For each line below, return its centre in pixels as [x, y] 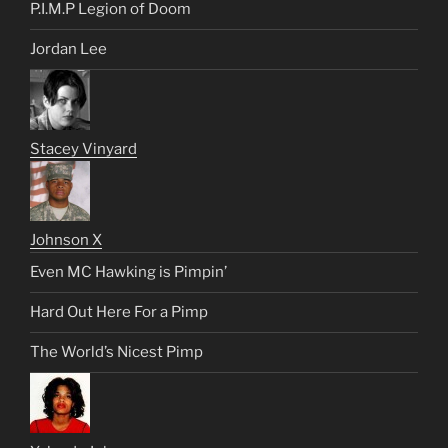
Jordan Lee [68, 49]
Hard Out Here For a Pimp [119, 312]
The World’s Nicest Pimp [116, 352]
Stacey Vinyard [83, 148]
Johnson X [66, 239]
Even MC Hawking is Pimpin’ [128, 272]
